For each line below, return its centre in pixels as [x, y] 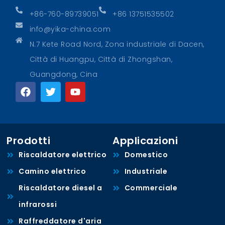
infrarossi [38, 205]
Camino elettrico [52, 172]
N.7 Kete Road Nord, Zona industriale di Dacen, [117, 44]
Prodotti [29, 141]
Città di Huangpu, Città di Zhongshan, [101, 60]
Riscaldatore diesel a [61, 188]
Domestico [146, 155]
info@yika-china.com [70, 29]
